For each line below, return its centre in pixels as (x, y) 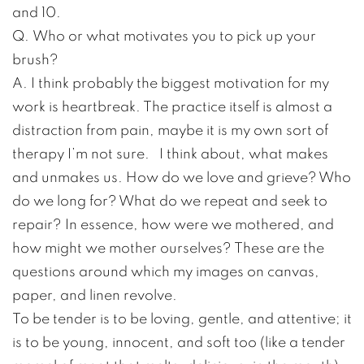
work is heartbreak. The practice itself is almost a (172, 106)
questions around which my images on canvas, (166, 271)
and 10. (37, 12)
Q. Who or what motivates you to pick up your (164, 36)
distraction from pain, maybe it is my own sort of (170, 130)
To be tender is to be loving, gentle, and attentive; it (182, 318)
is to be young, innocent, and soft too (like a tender (179, 342)
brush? (35, 59)
